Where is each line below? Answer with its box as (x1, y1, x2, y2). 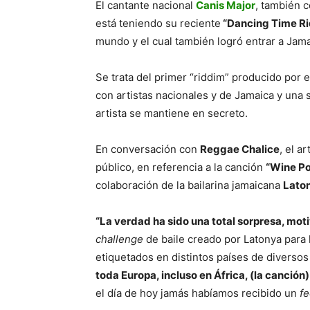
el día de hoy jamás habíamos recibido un (95, 286, 300, 300)
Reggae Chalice (200, 143, 280, 156)
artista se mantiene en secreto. (95, 107, 248, 120)
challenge (95, 232, 143, 246)
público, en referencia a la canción (95, 161, 266, 174)
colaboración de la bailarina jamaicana (95, 179, 283, 192)
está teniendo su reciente (95, 17, 221, 30)
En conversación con (95, 143, 200, 156)
